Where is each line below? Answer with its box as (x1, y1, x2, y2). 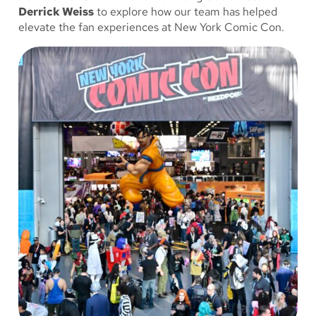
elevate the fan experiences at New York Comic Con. (18, 20, 284, 35)
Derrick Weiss (18, 4, 94, 20)
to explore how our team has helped (94, 4, 277, 20)
